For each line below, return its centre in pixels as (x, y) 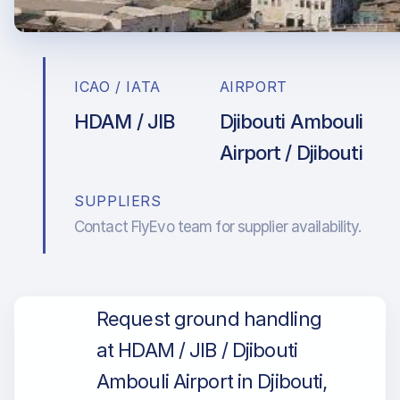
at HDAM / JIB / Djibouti (197, 350)
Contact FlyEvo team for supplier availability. (218, 227)
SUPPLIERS (118, 201)
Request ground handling (209, 319)
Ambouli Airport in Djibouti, (212, 381)
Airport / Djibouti (291, 153)
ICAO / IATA (118, 87)
